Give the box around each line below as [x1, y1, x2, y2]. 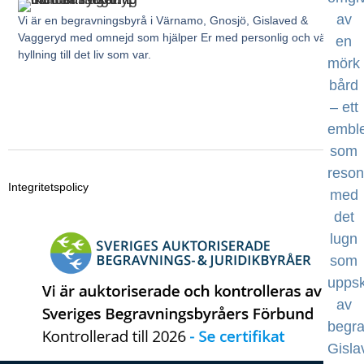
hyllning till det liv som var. [18, 48, 152, 62]
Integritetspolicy [8, 180, 89, 193]
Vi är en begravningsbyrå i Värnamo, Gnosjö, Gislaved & [18, 14, 309, 28]
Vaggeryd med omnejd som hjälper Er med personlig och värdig [18, 31, 346, 45]
